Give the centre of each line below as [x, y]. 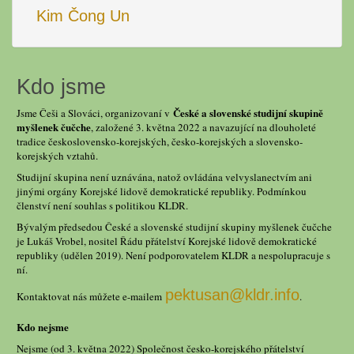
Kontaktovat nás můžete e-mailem [91, 296]
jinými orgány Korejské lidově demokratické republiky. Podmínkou [162, 191]
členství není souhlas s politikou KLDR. [102, 205]
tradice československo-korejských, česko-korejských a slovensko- [160, 141]
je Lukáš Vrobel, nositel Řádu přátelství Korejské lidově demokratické [167, 241]
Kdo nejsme [43, 326]
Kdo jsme [61, 87]
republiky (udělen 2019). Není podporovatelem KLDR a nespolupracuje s [173, 255]
